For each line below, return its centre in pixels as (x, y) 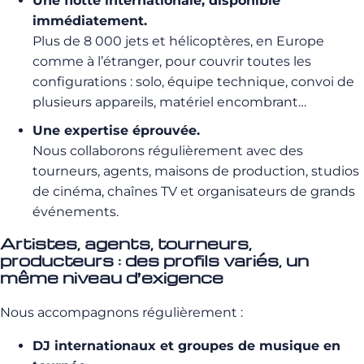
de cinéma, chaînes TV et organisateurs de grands (194, 191)
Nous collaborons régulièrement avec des (168, 151)
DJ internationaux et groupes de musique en (186, 346)
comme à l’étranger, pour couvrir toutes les (172, 61)
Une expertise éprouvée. (116, 130)
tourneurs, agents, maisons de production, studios (196, 171)
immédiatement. (90, 21)
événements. (76, 212)
